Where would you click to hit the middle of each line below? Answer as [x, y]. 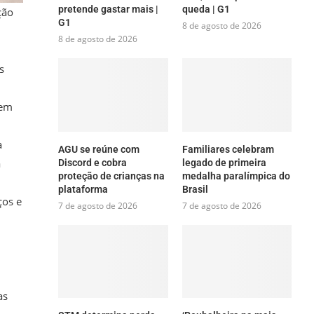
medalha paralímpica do [236, 176]
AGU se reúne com [99, 149]
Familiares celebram [228, 149]
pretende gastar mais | [109, 9]
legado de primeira [224, 162]
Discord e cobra [93, 162]
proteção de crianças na [112, 176]
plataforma [83, 189]
